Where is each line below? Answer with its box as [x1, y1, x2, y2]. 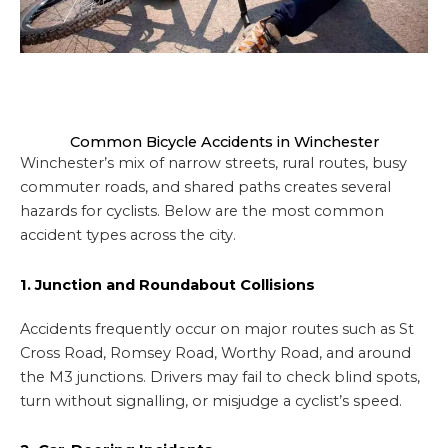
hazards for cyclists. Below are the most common [20, 202, 384, 221]
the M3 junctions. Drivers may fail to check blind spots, [20, 367, 420, 386]
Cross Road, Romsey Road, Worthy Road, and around [20, 343, 411, 362]
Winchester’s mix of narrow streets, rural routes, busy [20, 154, 407, 173]
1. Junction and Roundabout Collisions [20, 275, 315, 294]
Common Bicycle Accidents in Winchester [69, 133, 379, 152]
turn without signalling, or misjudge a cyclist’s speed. [20, 391, 402, 410]
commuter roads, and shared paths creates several [20, 178, 391, 197]
